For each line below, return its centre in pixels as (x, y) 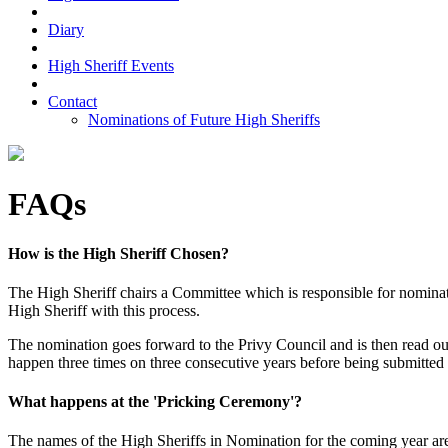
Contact (72, 101)
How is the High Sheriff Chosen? (118, 253)
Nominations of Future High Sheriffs (204, 119)
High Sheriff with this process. (104, 310)
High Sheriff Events (111, 65)
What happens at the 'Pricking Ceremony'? (155, 402)
